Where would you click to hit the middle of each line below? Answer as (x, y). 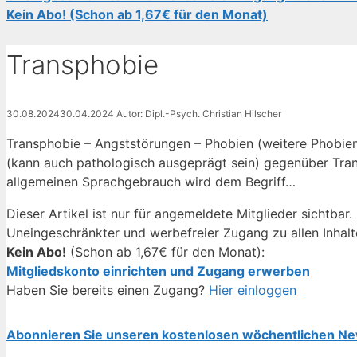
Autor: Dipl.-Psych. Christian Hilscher (199, 113)
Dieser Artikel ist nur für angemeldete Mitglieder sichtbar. (179, 213)
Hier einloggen (253, 290)
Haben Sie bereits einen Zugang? (108, 290)
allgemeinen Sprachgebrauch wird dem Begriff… (151, 181)
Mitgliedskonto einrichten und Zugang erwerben (158, 271)
